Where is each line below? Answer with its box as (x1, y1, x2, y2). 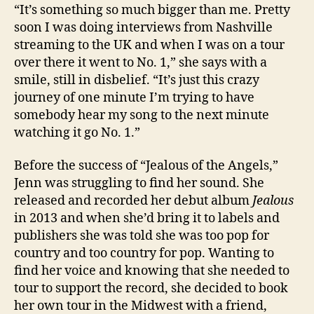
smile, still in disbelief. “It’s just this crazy (14, 71, 259, 88)
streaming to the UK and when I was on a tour (14, 36, 285, 53)
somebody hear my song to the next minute (14, 107, 269, 123)
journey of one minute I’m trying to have (14, 89, 254, 106)
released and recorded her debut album (14, 193, 252, 210)
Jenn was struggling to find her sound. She (14, 175, 264, 192)
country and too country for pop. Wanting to (14, 245, 274, 262)
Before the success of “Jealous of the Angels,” (14, 158, 278, 175)
